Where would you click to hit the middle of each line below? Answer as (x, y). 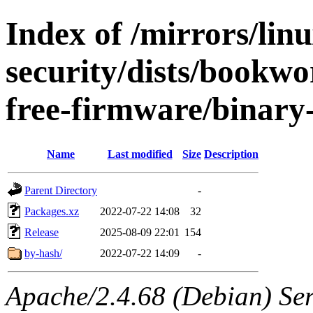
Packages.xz (52, 211)
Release (42, 232)
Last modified (140, 154)
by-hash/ (43, 253)
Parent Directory (61, 190)
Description (231, 154)
